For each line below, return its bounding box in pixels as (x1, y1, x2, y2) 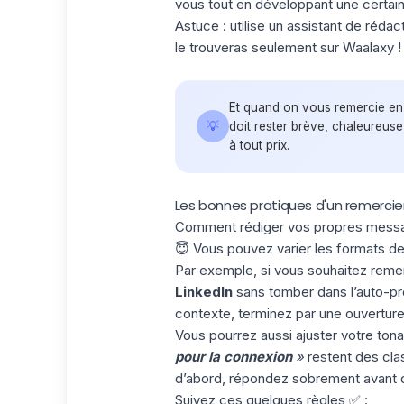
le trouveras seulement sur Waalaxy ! (174, 38, 401, 56)
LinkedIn (174, 282, 233, 300)
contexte (174, 304, 231, 322)
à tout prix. (228, 137, 289, 152)
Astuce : (174, 16, 226, 34)
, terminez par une (230, 304, 345, 322)
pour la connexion (174, 347, 292, 365)
